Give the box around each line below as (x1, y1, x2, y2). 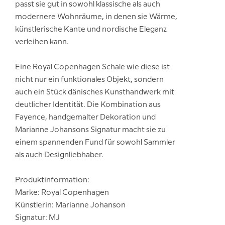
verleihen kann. (15, 39, 69, 46)
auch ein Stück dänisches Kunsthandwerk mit (15, 89, 174, 96)
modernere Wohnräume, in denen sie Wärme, (15, 14, 177, 21)
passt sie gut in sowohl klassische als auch (15, 1, 160, 9)
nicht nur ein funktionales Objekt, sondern (15, 76, 164, 84)
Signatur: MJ (15, 214, 60, 222)
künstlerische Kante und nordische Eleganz (15, 26, 167, 34)
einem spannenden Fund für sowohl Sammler (15, 139, 175, 147)
